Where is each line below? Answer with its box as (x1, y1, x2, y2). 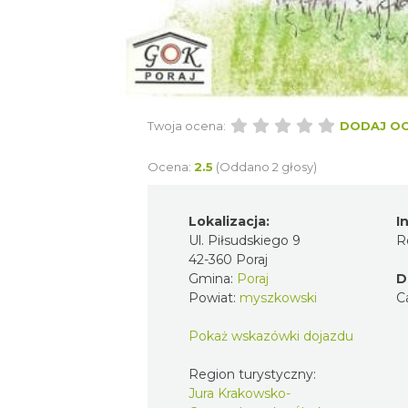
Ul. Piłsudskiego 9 (189, 231, 301, 249)
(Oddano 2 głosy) (216, 158, 317, 174)
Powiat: (189, 289, 240, 306)
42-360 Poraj (189, 250, 268, 268)
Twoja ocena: (148, 117, 226, 133)
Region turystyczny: (189, 365, 320, 382)
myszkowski (240, 289, 317, 306)
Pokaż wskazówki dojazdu (189, 327, 353, 344)
